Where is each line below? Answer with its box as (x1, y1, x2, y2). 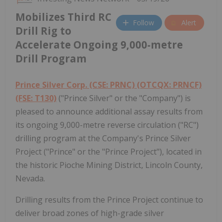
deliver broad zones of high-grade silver (15, 207, 164, 219)
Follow (133, 18, 154, 28)
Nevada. (15, 172, 45, 184)
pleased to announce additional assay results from (15, 106, 203, 117)
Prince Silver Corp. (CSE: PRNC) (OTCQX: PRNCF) (15, 79, 202, 90)
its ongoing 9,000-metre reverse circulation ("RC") (15, 119, 199, 130)
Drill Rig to (15, 23, 71, 38)
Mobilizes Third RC (15, 9, 111, 24)
